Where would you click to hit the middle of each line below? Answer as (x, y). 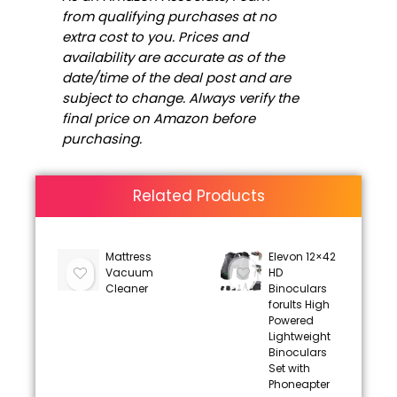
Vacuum (129, 273)
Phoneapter (299, 385)
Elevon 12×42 (302, 257)
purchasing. (102, 139)
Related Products (198, 196)
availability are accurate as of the (173, 58)
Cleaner (126, 289)
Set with (289, 369)
